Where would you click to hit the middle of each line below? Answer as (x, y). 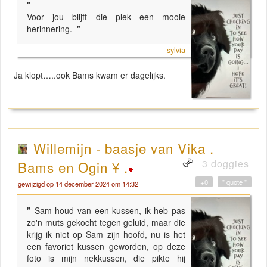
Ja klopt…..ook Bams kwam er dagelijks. (93, 75)
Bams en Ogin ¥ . (73, 167)
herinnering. (51, 28)
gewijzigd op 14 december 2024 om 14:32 (78, 183)
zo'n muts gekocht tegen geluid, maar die (106, 222)
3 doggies (224, 163)
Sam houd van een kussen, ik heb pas (110, 210)
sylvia (176, 50)
